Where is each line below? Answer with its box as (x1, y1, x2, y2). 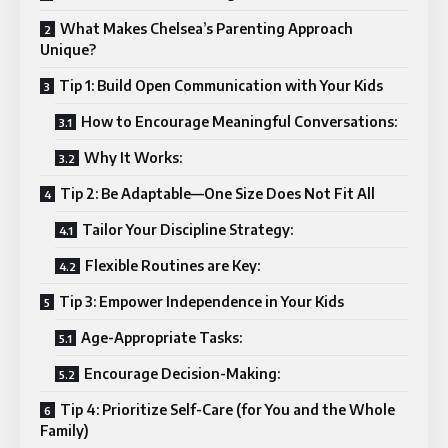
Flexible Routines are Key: (85, 257, 260, 275)
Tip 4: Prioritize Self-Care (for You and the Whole (60, 401, 395, 419)
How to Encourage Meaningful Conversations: (81, 113, 397, 131)
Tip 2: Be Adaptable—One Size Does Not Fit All (60, 185, 375, 203)
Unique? (40, 41, 96, 59)
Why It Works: (84, 149, 182, 167)
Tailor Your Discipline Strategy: (82, 221, 293, 239)
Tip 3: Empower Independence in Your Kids (59, 293, 344, 311)
